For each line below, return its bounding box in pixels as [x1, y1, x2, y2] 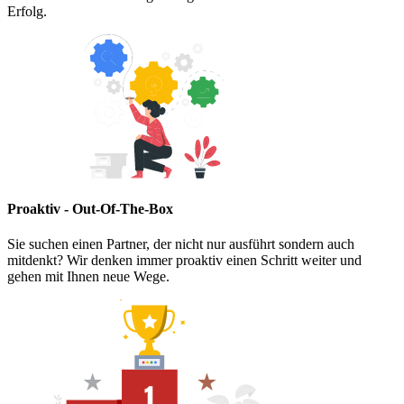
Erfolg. [7, 3, 47, 19]
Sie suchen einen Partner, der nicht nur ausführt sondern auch [7, 236, 354, 252]
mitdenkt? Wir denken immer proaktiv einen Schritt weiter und [7, 252, 362, 269]
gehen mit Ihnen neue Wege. [7, 269, 170, 285]
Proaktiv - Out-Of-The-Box [7, 201, 173, 216]
